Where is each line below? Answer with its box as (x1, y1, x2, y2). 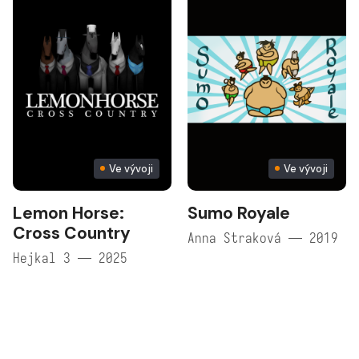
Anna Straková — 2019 (187, 229, 338, 247)
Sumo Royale (187, 201, 290, 224)
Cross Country (13, 221, 131, 244)
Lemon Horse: (13, 201, 125, 224)
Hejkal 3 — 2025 (13, 249, 128, 267)
